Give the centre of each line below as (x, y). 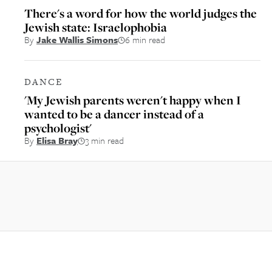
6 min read (145, 39)
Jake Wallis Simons (77, 39)
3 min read (104, 140)
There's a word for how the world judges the (141, 13)
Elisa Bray (57, 140)
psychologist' (58, 128)
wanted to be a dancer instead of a (114, 114)
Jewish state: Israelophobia (96, 27)
